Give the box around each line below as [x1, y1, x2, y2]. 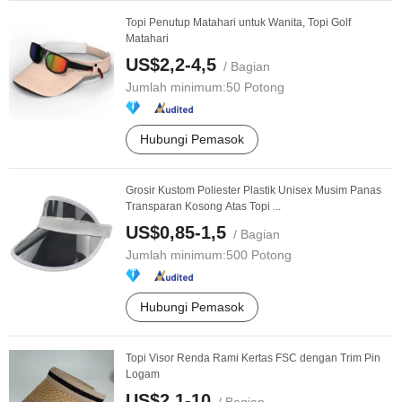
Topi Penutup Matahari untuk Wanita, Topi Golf [126, 16, 351, 29]
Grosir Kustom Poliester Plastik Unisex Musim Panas [126, 184, 381, 197]
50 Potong [226, 80, 284, 94]
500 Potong [226, 248, 292, 262]
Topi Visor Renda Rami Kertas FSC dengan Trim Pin [126, 352, 380, 364]
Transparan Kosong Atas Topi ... [126, 200, 281, 213]
